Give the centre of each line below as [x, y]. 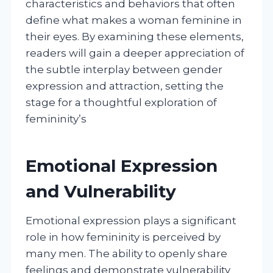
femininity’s [56, 119]
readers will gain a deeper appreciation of [135, 53]
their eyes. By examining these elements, [135, 36]
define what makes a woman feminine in [134, 20]
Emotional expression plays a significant [131, 220]
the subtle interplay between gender [124, 69]
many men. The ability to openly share [126, 253]
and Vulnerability [101, 191]
